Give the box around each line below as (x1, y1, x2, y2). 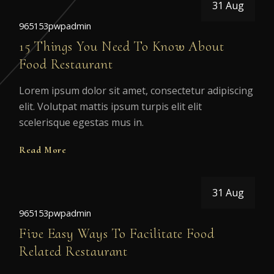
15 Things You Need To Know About (19, 38, 224, 55)
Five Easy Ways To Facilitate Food (19, 225, 215, 242)
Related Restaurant (19, 243, 128, 260)
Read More (19, 144, 67, 157)
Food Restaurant (19, 56, 113, 73)
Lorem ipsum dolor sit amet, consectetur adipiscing (19, 84, 253, 98)
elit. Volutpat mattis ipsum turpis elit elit (19, 100, 202, 114)
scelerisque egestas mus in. (19, 116, 144, 130)
